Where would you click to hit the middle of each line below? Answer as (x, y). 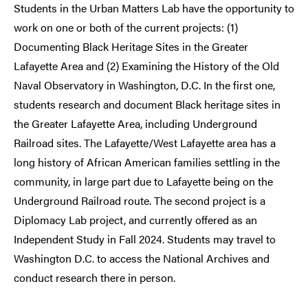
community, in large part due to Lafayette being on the (143, 181)
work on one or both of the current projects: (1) (126, 27)
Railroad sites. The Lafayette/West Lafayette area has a (145, 143)
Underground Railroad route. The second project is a (140, 201)
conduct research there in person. (95, 278)
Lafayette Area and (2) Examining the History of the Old (146, 66)
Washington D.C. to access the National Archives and (142, 258)
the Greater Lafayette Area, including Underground (135, 124)
